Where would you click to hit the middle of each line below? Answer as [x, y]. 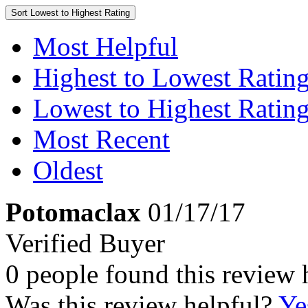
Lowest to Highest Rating [80, 13]
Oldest [68, 170]
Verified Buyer [85, 243]
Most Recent [101, 139]
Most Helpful [106, 46]
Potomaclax [73, 212]
